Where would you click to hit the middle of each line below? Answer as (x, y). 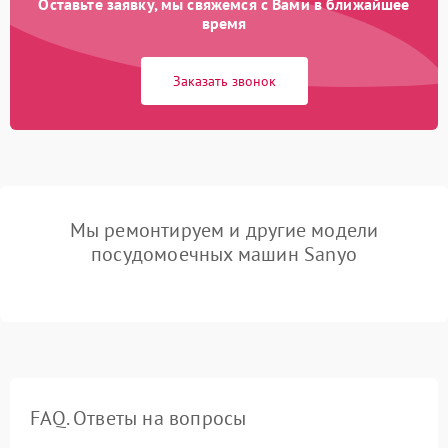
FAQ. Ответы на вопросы (138, 418)
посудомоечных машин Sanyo (224, 254)
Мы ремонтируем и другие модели (224, 230)
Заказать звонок (224, 81)
